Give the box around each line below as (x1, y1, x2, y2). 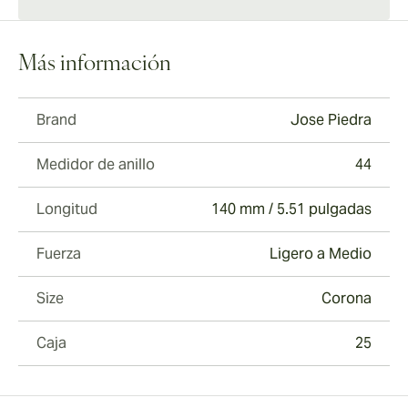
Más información (18, 54, 171, 76)
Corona (321, 289, 372, 309)
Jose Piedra (291, 110, 372, 130)
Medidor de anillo (36, 155, 155, 175)
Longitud (36, 199, 97, 219)
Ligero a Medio (270, 244, 372, 264)
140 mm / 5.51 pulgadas (211, 199, 372, 219)
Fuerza (36, 244, 81, 264)
